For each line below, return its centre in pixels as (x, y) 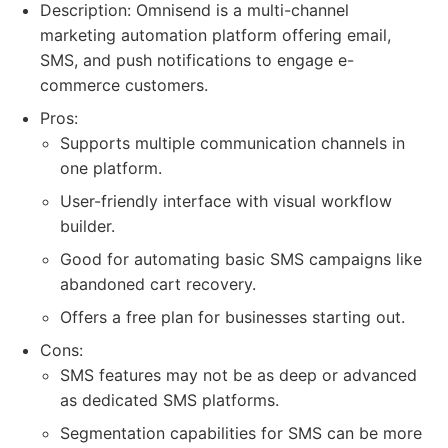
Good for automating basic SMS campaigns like (241, 259)
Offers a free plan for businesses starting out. (232, 317)
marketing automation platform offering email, (215, 35)
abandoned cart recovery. (158, 284)
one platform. (111, 168)
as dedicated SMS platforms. (169, 400)
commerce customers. (124, 85)
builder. (87, 226)
